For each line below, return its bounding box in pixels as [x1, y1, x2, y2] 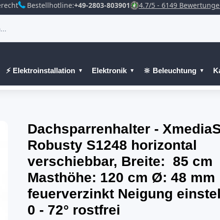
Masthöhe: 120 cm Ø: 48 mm [27, 170, 215, 185]
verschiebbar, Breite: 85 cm [27, 154, 213, 169]
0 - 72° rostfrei [27, 202, 120, 218]
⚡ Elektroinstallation [6, 66, 75, 75]
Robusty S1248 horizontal [27, 137, 197, 153]
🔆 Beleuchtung [143, 66, 196, 75]
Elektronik [92, 66, 127, 75]
